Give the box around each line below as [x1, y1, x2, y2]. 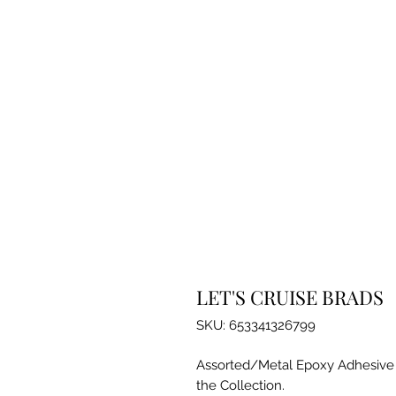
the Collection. [196, 377, 285, 393]
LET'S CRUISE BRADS [196, 283, 384, 310]
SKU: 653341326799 [196, 316, 316, 333]
